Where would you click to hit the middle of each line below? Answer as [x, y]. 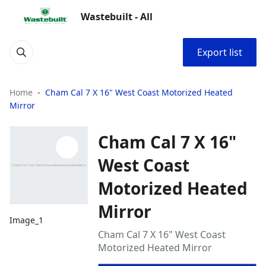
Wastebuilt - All [117, 17]
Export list [220, 52]
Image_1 [26, 220]
